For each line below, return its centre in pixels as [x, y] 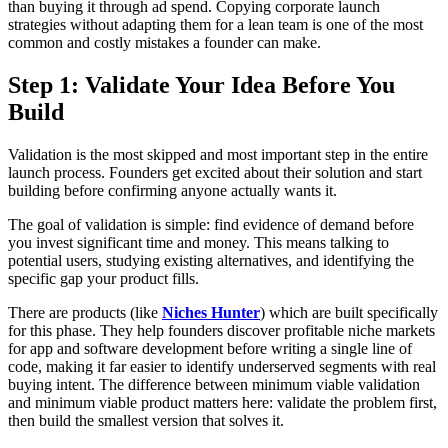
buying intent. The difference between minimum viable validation [214, 385]
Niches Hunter [211, 313]
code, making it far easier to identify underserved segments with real [222, 367]
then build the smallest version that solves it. [146, 421]
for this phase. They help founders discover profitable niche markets [221, 331]
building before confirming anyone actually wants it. [172, 191]
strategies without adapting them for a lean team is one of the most [215, 25]
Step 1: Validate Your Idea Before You [201, 85]
